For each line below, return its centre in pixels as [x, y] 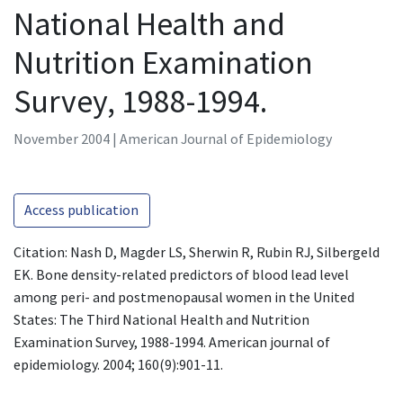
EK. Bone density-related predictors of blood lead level [181, 274]
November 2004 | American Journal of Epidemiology [173, 138]
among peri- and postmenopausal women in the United [184, 296]
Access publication [82, 210]
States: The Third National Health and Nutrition [161, 319]
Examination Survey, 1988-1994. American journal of [172, 341]
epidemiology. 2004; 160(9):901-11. [118, 364]
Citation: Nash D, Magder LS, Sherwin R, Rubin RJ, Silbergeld [197, 251]
